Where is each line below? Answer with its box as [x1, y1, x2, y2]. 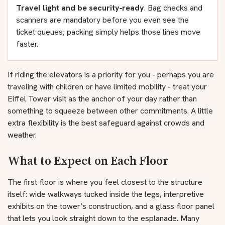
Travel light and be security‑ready [16, 3, 144, 13]
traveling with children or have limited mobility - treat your [8, 81, 207, 92]
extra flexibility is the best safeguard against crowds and [8, 118, 204, 128]
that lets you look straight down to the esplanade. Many [8, 213, 199, 223]
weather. [8, 130, 37, 140]
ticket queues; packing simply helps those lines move [16, 27, 200, 37]
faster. [16, 39, 38, 49]
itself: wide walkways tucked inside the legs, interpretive [8, 189, 204, 199]
